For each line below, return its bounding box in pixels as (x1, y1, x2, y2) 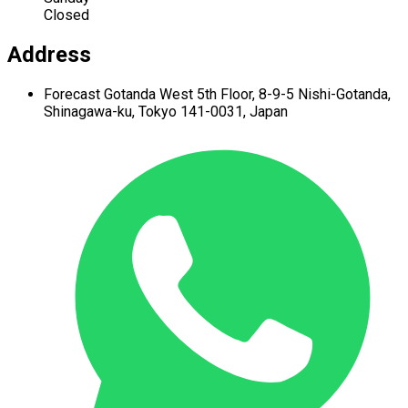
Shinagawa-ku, (44, 103, 138, 121)
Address (7, 42, 91, 68)
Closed (44, 6, 89, 25)
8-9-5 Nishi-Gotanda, (259, 86, 391, 104)
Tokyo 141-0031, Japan (138, 103, 288, 121)
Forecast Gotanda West (44, 86, 197, 104)
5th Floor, (197, 86, 259, 104)
